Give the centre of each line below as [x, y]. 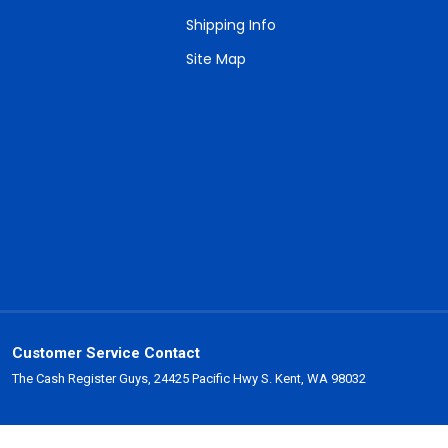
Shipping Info [230, 25]
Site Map [215, 59]
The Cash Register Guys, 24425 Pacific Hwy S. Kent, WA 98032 [189, 378]
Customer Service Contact [106, 353]
